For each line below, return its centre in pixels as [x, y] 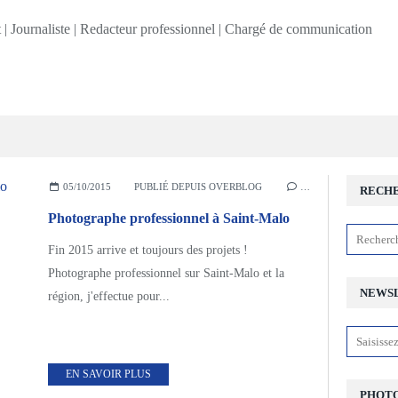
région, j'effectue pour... [109, 296]
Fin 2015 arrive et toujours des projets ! [148, 250]
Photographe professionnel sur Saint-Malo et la [166, 273]
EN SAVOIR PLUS [108, 374]
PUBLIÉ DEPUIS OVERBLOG [198, 187]
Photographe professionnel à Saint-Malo [169, 218]
